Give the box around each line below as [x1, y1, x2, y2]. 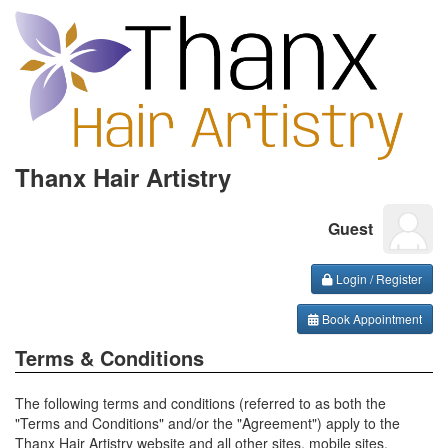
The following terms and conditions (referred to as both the [15, 393, 386, 413]
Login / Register [333, 270, 422, 287]
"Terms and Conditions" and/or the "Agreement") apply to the [15, 413, 400, 433]
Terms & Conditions [15, 343, 204, 372]
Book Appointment [319, 310, 422, 327]
